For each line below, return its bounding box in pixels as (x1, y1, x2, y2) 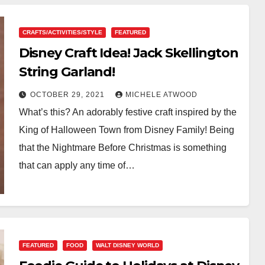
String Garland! (18, 63, 115, 80)
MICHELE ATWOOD (125, 90, 198, 99)
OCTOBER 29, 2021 (30, 90, 107, 99)
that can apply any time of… (18, 160, 135, 170)
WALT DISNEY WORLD (95, 241, 159, 248)
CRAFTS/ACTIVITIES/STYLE (22, 28, 102, 35)
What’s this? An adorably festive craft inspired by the (18, 106, 237, 117)
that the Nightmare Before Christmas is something (18, 142, 227, 153)
